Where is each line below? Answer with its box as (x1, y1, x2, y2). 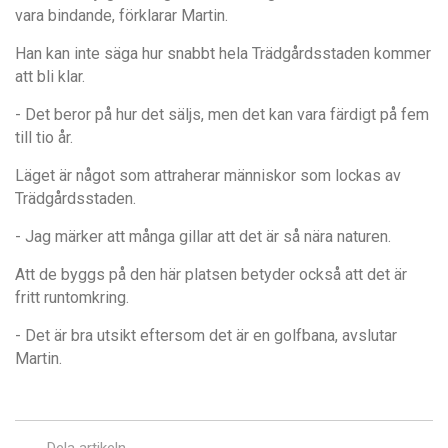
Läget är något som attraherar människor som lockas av (15, 165, 401, 185)
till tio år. (15, 127, 73, 147)
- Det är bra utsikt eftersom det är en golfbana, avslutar (15, 325, 397, 345)
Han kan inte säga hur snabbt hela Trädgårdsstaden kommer (15, 43, 431, 63)
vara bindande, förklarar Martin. (15, 5, 228, 25)
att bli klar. (15, 66, 85, 86)
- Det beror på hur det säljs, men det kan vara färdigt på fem (15, 104, 429, 124)
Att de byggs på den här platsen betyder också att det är (15, 264, 407, 284)
